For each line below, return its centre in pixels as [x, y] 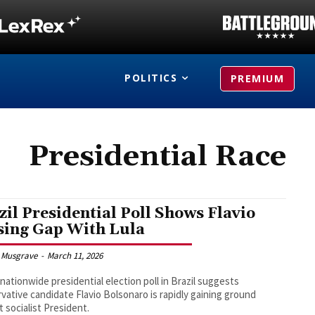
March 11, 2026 [75, 256]
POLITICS [151, 78]
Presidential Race [157, 157]
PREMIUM [257, 78]
